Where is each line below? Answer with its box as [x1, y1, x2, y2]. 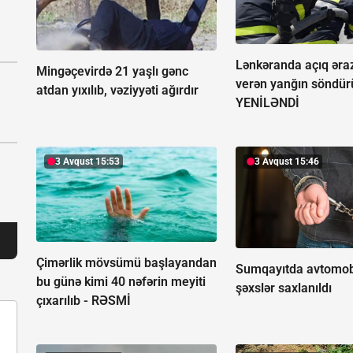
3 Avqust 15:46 [255, 155, 320, 167]
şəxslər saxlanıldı [236, 280, 333, 295]
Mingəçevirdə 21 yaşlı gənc [36, 63, 188, 79]
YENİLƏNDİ [236, 95, 300, 110]
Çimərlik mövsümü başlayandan [36, 255, 217, 270]
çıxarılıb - [36, 293, 91, 308]
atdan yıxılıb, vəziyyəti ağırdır [36, 82, 199, 98]
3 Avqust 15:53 [55, 155, 120, 167]
